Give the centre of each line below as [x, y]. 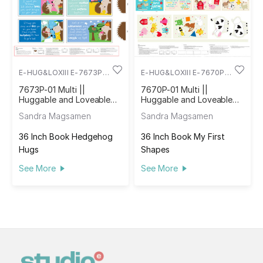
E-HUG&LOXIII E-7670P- [184, 72]
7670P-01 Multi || [174, 89]
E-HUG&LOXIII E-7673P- [62, 72]
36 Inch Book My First [183, 136]
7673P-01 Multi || [52, 89]
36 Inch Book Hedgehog [66, 136]
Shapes [156, 149]
